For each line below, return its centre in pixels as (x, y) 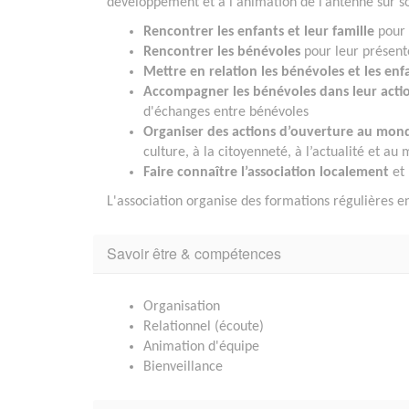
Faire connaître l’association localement (266, 172)
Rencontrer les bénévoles (222, 52)
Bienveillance (183, 367)
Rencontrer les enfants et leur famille (259, 31)
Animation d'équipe (201, 346)
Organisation (182, 306)
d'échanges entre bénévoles (226, 112)
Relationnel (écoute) (204, 326)
